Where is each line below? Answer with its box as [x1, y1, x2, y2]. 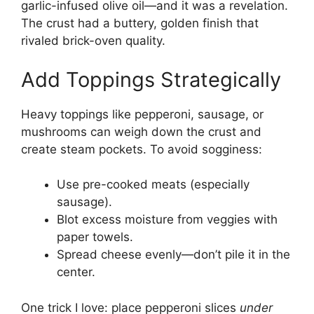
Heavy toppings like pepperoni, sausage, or [21, 107, 264, 121]
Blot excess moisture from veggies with [57, 212, 278, 227]
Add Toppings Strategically [21, 67, 281, 92]
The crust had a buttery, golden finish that [21, 16, 259, 31]
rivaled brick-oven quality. [21, 34, 165, 48]
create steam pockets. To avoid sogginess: [21, 142, 262, 156]
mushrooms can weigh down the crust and [21, 124, 261, 139]
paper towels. [57, 230, 133, 245]
